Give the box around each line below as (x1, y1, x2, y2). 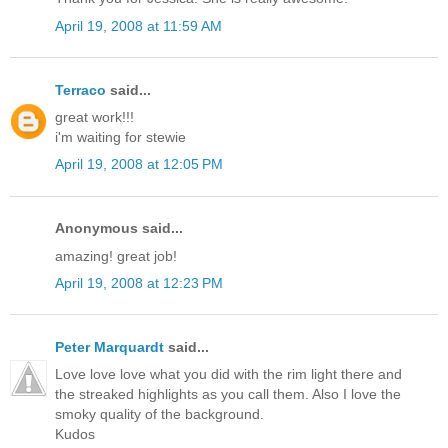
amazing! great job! (55, 247, 177, 264)
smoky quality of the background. (55, 406, 264, 423)
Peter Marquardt (55, 338, 164, 355)
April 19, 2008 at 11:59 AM (55, 17, 222, 34)
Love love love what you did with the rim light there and (55, 366, 402, 383)
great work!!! (55, 109, 134, 126)
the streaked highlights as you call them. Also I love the (55, 386, 401, 403)
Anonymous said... (55, 220, 183, 237)
